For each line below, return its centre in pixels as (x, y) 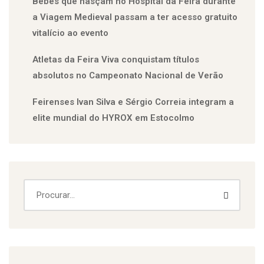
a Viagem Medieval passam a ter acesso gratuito (135, 17)
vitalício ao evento (70, 33)
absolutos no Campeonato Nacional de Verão (128, 75)
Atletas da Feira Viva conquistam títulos (116, 60)
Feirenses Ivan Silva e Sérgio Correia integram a (133, 102)
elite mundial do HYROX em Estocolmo (113, 118)
